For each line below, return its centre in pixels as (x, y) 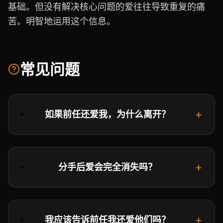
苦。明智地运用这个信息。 (62, 21)
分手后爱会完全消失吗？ (108, 167)
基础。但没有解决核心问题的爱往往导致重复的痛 (107, 7)
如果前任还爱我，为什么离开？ (108, 114)
